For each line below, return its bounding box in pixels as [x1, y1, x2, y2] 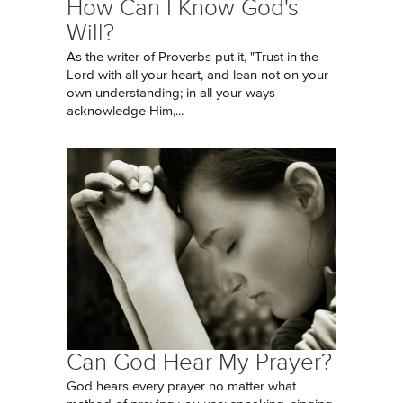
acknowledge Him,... [67, 104, 184, 118]
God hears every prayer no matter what [67, 380, 296, 393]
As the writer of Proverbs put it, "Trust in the [67, 50, 318, 64]
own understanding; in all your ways [67, 86, 275, 100]
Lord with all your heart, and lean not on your [67, 68, 328, 82]
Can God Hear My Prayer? [67, 349, 332, 375]
